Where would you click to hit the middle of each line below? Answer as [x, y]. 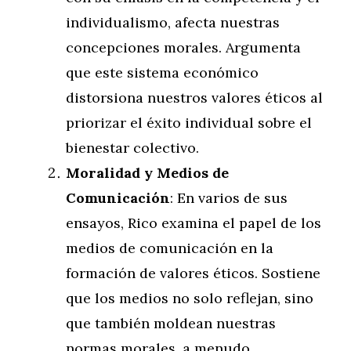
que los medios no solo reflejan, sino [190, 298]
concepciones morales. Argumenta [183, 47]
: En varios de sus [229, 198]
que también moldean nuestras [171, 323]
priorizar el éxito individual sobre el [189, 123]
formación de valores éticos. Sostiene [193, 273]
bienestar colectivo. [132, 148]
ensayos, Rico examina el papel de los [194, 223]
